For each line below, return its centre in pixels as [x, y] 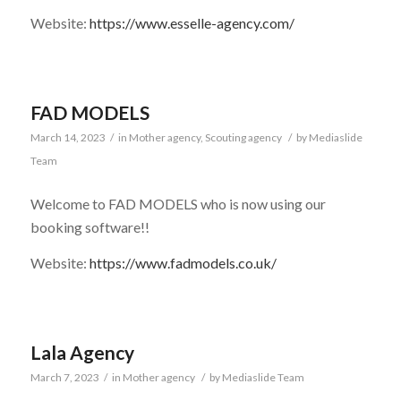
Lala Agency [82, 353]
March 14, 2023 [68, 138]
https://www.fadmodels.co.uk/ [183, 262]
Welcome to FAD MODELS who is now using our [178, 204]
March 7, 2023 [64, 378]
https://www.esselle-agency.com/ [192, 22]
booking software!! [90, 227]
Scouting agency [243, 138]
